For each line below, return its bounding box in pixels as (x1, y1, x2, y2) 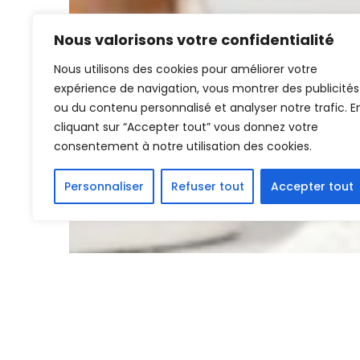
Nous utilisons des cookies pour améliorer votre (54, 61, 317, 77)
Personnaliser (63, 178, 144, 194)
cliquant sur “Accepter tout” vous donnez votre (54, 119, 318, 135)
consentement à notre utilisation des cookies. (54, 138, 312, 154)
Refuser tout (170, 178, 244, 194)
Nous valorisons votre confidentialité (54, 30, 334, 50)
